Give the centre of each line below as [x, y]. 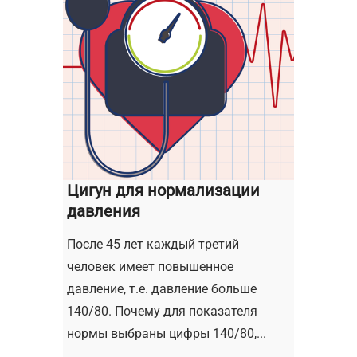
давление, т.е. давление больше [162, 288]
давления [104, 211]
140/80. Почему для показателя [162, 311]
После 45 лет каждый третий [153, 244]
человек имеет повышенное [150, 266]
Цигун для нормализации [163, 190]
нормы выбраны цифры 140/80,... [167, 333]
